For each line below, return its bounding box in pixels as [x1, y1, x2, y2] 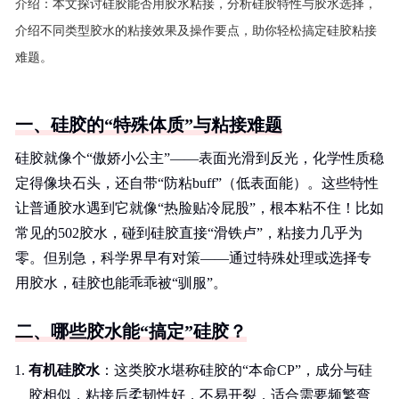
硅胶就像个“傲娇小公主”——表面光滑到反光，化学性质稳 [15, 151, 384, 166]
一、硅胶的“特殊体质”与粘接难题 [15, 115, 282, 134]
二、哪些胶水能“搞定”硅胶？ [15, 322, 247, 341]
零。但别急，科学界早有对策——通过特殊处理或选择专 [15, 250, 371, 265]
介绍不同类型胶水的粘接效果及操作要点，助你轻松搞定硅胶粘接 [15, 24, 377, 37]
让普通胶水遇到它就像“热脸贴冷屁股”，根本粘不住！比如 [15, 200, 384, 216]
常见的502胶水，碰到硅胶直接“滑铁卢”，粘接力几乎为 [15, 225, 362, 240]
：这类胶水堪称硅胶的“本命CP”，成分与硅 [100, 362, 372, 378]
